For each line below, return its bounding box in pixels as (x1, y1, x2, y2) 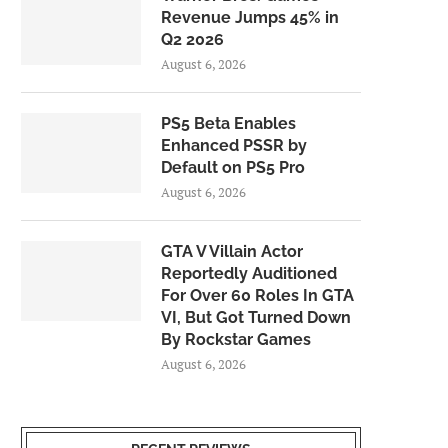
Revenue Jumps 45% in (161, 8, 339, 28)
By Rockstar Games (161, 330, 311, 350)
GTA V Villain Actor (161, 242, 303, 262)
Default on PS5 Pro (161, 158, 305, 178)
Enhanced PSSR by (161, 136, 307, 156)
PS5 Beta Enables (161, 114, 296, 134)
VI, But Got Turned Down (161, 308, 351, 328)
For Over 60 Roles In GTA (161, 286, 354, 306)
